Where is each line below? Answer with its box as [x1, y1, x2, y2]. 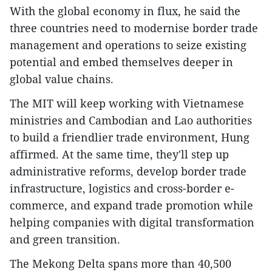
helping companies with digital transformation [10, 214, 254, 229]
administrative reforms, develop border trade [10, 163, 246, 178]
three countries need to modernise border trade [10, 20, 258, 35]
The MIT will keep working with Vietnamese [10, 95, 244, 110]
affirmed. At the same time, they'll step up [10, 146, 229, 161]
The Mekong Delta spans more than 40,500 [10, 256, 231, 271]
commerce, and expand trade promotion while [10, 197, 253, 212]
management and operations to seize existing [10, 37, 246, 52]
